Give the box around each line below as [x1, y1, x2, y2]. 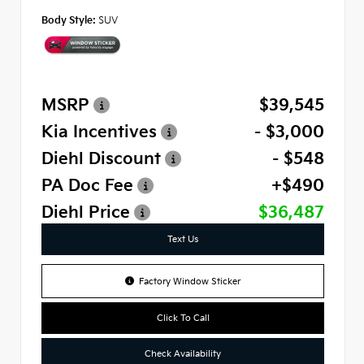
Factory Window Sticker [139, 275, 241, 286]
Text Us [167, 233, 198, 244]
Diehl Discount [41, 149, 161, 168]
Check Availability [145, 348, 221, 358]
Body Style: [41, 14, 96, 26]
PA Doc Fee [41, 175, 133, 195]
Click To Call [156, 312, 210, 323]
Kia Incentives [41, 122, 157, 141]
